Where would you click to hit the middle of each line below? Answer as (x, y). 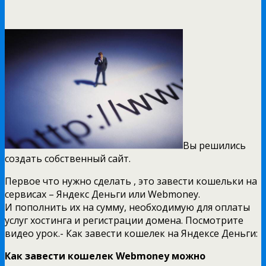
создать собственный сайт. (68, 158)
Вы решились (214, 145)
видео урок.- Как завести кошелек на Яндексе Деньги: (131, 233)
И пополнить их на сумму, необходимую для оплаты (127, 207)
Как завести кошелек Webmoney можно (105, 256)
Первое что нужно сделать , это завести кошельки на (131, 181)
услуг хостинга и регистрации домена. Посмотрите (124, 220)
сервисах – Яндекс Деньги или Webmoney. (102, 194)
